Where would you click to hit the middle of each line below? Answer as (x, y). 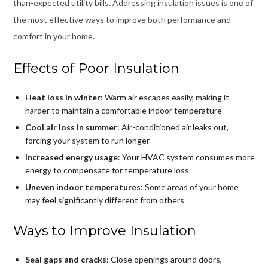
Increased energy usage (71, 157)
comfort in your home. (54, 36)
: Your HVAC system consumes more (186, 157)
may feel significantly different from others (104, 200)
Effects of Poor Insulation (96, 68)
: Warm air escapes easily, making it (165, 97)
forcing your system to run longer (87, 140)
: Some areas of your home (189, 187)
